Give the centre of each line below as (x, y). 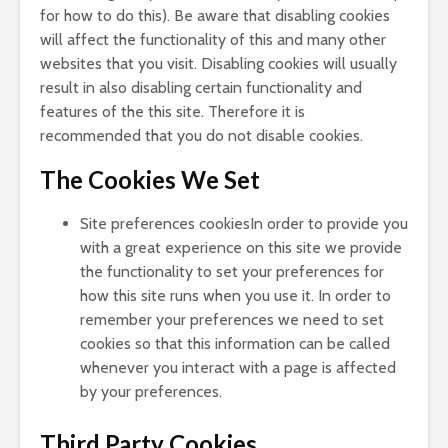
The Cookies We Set (150, 179)
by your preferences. (151, 391)
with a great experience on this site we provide (241, 247)
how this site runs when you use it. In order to (235, 295)
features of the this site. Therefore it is (172, 111)
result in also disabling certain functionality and (201, 87)
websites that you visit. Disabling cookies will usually (218, 63)
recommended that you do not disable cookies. (201, 135)
